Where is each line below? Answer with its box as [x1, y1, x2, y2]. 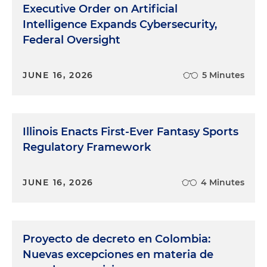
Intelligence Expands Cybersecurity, [23, 18, 217, 31]
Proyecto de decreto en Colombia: [23, 232, 210, 246]
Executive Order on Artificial [23, 2, 178, 15]
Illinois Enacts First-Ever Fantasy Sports [23, 125, 238, 138]
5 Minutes [202, 70, 244, 80]
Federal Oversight [23, 33, 120, 46]
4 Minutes [201, 177, 244, 188]
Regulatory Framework [23, 141, 151, 154]
